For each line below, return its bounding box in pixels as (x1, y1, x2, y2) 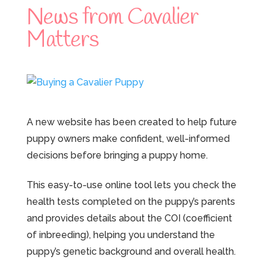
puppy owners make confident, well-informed (26, 132, 230, 144)
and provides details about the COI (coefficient (26, 213, 232, 224)
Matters (26, 25, 99, 55)
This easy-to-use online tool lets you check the (26, 179, 236, 191)
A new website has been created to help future (26, 116, 237, 128)
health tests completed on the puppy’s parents (26, 196, 235, 208)
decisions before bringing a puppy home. (26, 149, 208, 161)
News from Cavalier (26, 2, 198, 33)
